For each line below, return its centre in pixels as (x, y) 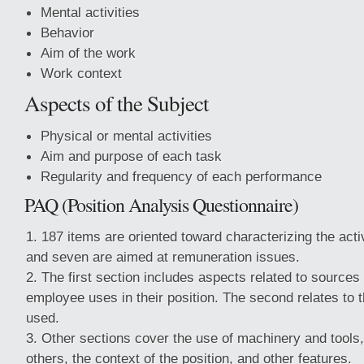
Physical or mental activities (126, 136)
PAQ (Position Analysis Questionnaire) (161, 205)
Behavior (67, 32)
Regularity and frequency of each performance (181, 176)
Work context (81, 73)
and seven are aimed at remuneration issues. (163, 257)
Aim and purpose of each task (131, 156)
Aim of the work (88, 53)
